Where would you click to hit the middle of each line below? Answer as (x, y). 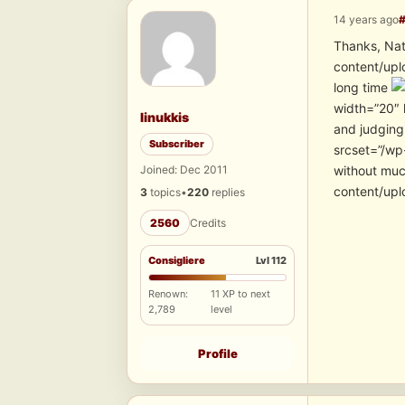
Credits (208, 223)
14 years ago (366, 20)
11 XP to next (241, 294)
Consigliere (177, 261)
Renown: (168, 294)
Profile (217, 354)
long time (363, 88)
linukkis (165, 118)
